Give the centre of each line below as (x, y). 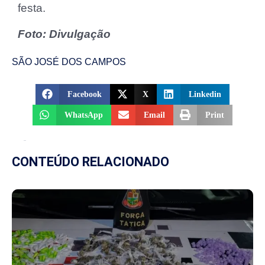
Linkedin (205, 94)
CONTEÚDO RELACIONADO (91, 161)
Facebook (85, 94)
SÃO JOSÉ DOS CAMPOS (69, 62)
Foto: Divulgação (64, 34)
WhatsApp (84, 115)
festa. (32, 8)
